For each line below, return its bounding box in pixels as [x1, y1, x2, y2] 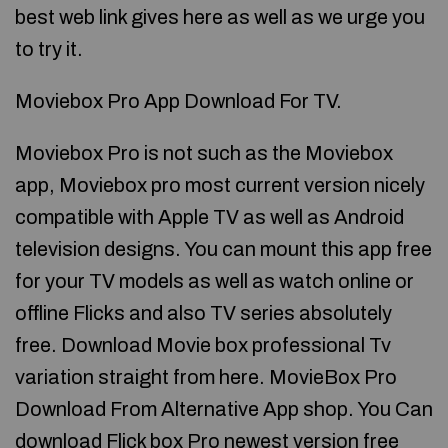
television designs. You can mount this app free [15, 238, 432, 260]
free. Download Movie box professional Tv [15, 334, 391, 356]
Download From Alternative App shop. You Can [15, 398, 433, 420]
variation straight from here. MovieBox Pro [15, 366, 397, 388]
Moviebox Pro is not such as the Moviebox [15, 142, 393, 164]
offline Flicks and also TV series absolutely [15, 302, 392, 324]
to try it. [15, 38, 83, 60]
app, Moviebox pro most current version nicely [15, 174, 425, 196]
